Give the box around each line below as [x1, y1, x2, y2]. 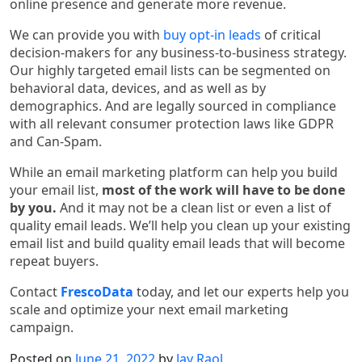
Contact [10, 282, 61, 301]
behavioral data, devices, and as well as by [10, 78, 266, 97]
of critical [264, 25, 321, 44]
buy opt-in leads [163, 25, 264, 44]
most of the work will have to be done [102, 180, 345, 199]
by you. [10, 198, 57, 217]
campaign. [10, 318, 74, 336]
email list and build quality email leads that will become [10, 234, 345, 252]
